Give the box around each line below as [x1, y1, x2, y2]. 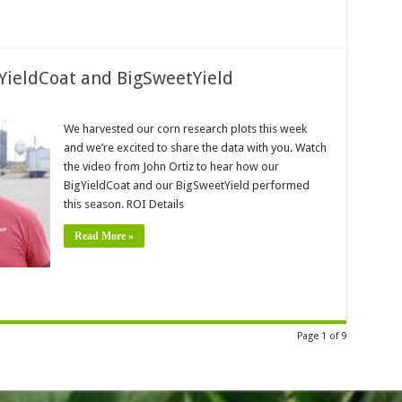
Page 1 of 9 [296, 330, 346, 342]
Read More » [74, 230, 134, 242]
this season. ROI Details [63, 197, 184, 211]
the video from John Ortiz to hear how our [63, 160, 279, 173]
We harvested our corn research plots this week [63, 122, 307, 135]
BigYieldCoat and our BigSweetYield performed [63, 179, 310, 192]
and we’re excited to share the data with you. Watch [63, 141, 327, 154]
